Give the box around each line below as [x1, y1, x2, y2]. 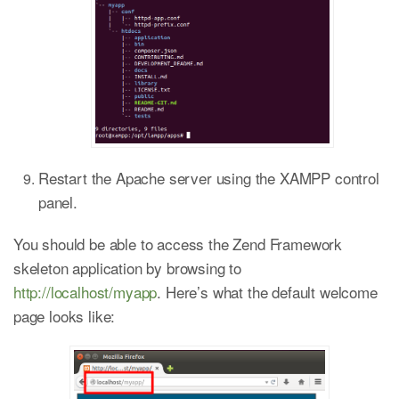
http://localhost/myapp [13, 281, 158, 304]
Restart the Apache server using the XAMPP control [38, 167, 379, 190]
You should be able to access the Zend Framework [13, 232, 343, 256]
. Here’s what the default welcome [157, 281, 378, 304]
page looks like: [13, 305, 116, 328]
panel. [38, 191, 77, 214]
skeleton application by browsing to [13, 256, 242, 280]
